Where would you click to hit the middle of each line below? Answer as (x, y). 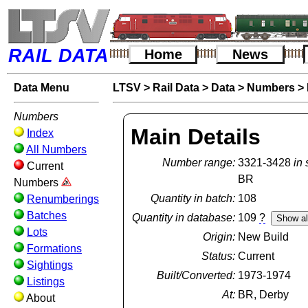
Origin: (219, 237)
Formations (54, 249)
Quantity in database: (184, 218)
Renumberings (63, 199)
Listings (46, 282)
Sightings (50, 265)
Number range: (199, 163)
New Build (264, 237)
